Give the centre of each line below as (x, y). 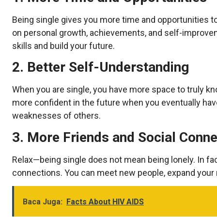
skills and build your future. (63, 46)
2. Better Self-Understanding (101, 67)
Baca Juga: (43, 202)
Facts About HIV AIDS (105, 202)
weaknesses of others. (56, 116)
